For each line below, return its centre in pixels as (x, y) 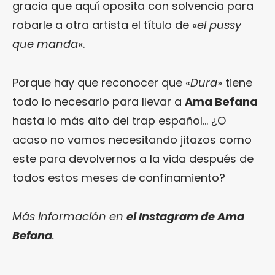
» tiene (235, 83)
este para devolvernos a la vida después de (133, 159)
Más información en (69, 217)
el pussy (219, 25)
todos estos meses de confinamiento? (119, 178)
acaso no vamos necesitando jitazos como (132, 140)
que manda (45, 44)
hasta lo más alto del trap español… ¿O (119, 121)
